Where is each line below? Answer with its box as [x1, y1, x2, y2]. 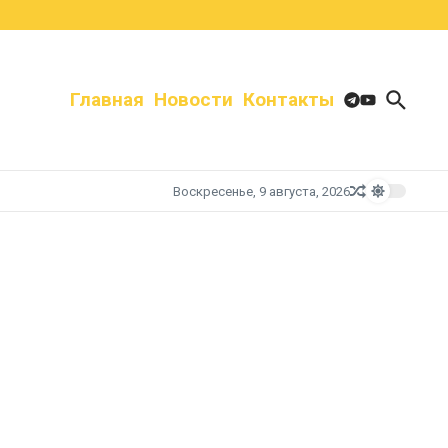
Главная [70, 88, 144, 111]
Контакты [243, 88, 334, 111]
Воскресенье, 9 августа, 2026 [173, 183, 350, 199]
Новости [154, 88, 233, 111]
